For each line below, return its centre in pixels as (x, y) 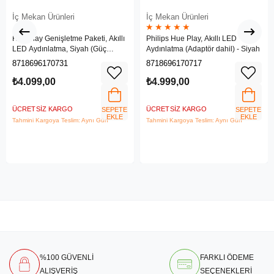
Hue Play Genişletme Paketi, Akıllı (68, 39)
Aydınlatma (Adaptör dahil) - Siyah (203, 49)
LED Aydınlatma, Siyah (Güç (59, 49)
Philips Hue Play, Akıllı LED (191, 39)
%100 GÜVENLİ (67, 258)
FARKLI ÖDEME (227, 258)
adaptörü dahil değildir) (51, 60)
